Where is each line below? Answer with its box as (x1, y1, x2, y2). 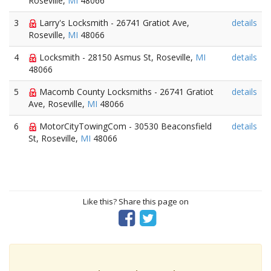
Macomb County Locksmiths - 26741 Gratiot (37, 86, 214, 97)
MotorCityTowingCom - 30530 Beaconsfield (37, 120, 212, 132)
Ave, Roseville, (28, 98, 87, 109)
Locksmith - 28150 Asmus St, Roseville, (37, 51, 195, 63)
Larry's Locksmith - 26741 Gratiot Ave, (37, 17, 189, 28)
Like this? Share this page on (82, 196, 189, 207)
